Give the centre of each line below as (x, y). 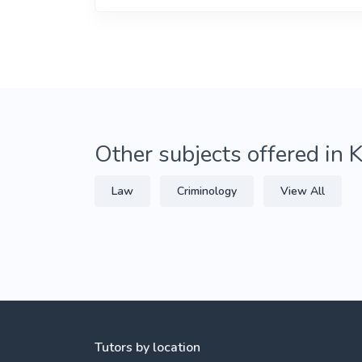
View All (303, 191)
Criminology (207, 191)
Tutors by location (147, 347)
